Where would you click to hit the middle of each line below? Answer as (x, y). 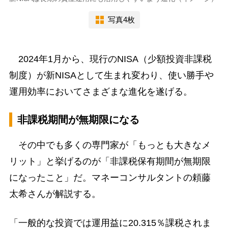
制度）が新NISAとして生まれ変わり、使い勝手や (111, 75)
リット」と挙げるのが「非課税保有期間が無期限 (110, 161)
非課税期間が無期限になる (78, 119)
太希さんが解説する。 (55, 194)
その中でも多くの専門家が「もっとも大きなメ (110, 145)
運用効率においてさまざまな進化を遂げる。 (101, 91)
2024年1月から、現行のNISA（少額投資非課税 (110, 59)
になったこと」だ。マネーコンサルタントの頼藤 (110, 177)
